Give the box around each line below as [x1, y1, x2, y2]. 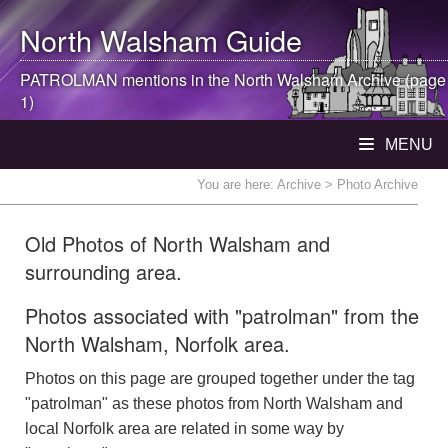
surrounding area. [25, 257, 182, 286]
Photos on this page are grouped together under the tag [25, 370, 415, 387]
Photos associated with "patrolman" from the [25, 301, 419, 330]
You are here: [197, 177, 277, 192]
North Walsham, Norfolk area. [25, 329, 290, 358]
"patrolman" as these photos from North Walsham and [25, 395, 403, 412]
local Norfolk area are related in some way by [25, 420, 344, 437]
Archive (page [343, 68, 446, 91]
